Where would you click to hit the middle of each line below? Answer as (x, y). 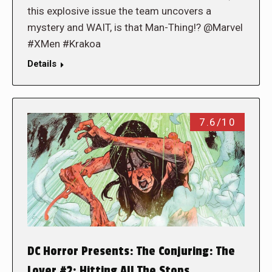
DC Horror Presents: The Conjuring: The (131, 252)
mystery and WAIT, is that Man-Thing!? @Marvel (135, 27)
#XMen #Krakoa (64, 43)
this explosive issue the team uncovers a (119, 11)
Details (42, 63)
